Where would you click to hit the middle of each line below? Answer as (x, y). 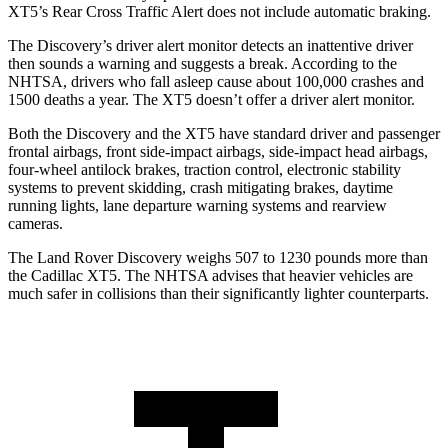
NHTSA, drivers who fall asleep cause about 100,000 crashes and (216, 81)
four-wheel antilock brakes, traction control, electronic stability (204, 169)
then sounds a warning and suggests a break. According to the (202, 63)
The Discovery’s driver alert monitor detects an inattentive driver (210, 45)
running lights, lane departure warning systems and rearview (197, 205)
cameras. (35, 223)
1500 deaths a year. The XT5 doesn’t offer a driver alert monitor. (211, 99)
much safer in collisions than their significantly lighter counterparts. (218, 293)
